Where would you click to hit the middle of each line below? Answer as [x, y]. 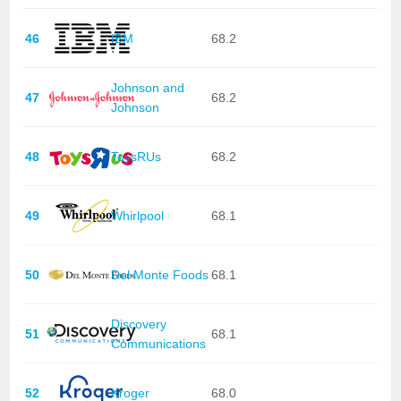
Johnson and [147, 87]
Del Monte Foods [159, 274]
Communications [158, 343]
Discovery [138, 324]
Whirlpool [137, 215]
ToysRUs [136, 156]
